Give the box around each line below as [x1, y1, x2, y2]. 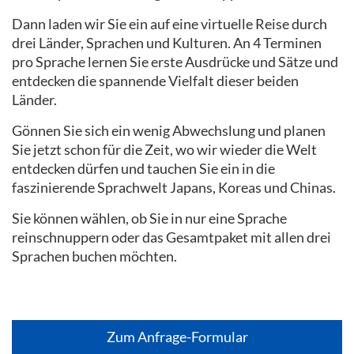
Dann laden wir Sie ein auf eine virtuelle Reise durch [12, 15, 327, 32]
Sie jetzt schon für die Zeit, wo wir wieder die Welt [12, 141, 317, 158]
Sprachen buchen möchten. [12, 247, 179, 265]
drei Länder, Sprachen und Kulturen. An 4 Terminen [12, 34, 322, 51]
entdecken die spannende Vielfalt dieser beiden [12, 72, 299, 89]
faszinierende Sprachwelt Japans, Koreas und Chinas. [12, 179, 338, 196]
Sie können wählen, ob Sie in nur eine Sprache [12, 209, 287, 227]
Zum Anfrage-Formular [106, 327, 248, 345]
